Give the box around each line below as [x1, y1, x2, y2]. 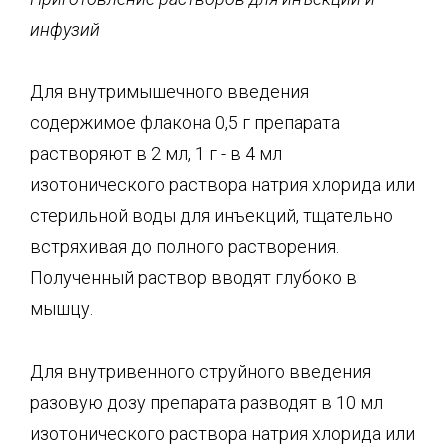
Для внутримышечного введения [30, 81, 309, 102]
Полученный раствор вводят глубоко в [30, 267, 357, 288]
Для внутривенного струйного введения [30, 360, 371, 382]
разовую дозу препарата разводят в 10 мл [30, 391, 383, 413]
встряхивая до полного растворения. [30, 236, 339, 257]
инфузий [30, 18, 100, 40]
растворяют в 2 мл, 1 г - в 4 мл [30, 143, 282, 164]
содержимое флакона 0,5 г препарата [30, 112, 340, 133]
